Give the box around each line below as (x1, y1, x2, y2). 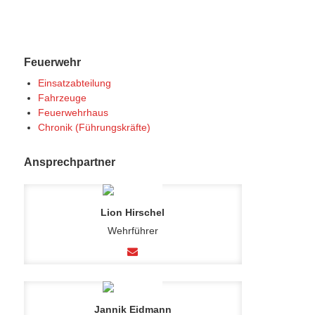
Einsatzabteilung (37, 77, 111, 89)
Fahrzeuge (37, 91, 86, 103)
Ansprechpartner (23, 155, 115, 168)
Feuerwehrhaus (37, 106, 108, 118)
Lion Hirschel (101, 206, 165, 218)
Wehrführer (107, 224, 158, 236)
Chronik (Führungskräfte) (37, 121, 150, 133)
